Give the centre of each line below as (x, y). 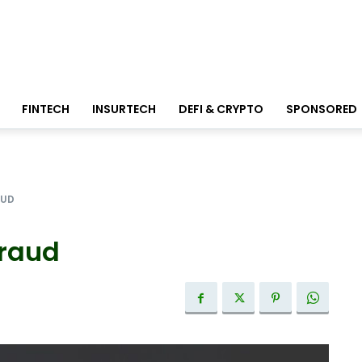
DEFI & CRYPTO (221, 109)
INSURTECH (124, 109)
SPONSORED (322, 109)
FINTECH (46, 109)
